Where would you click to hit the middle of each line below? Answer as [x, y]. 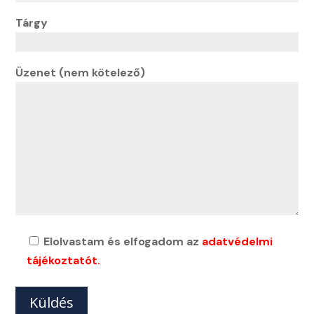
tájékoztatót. [64, 261]
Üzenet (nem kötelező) [81, 73]
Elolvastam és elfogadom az [123, 242]
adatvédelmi [238, 242]
